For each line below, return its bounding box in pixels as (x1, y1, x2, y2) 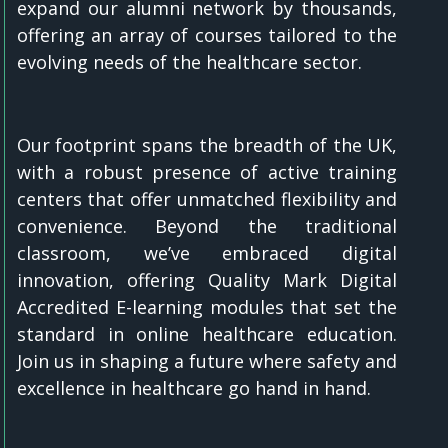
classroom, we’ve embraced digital (16, 241, 398, 266)
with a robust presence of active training (16, 160, 398, 185)
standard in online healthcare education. (16, 322, 398, 347)
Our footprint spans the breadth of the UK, (16, 133, 398, 158)
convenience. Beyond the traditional (16, 214, 398, 239)
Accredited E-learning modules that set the (16, 295, 398, 320)
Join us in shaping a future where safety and (16, 349, 398, 374)
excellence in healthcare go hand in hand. (16, 376, 371, 401)
